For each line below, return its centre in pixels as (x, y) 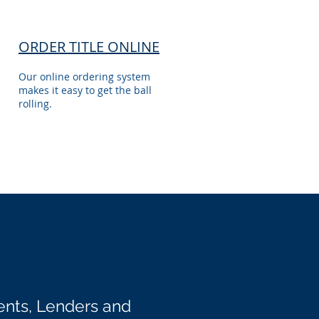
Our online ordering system (84, 77)
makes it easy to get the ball (85, 90)
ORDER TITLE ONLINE (89, 47)
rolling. (35, 104)
